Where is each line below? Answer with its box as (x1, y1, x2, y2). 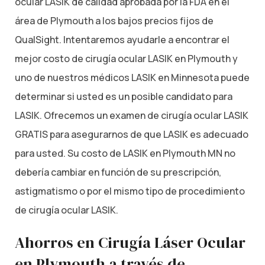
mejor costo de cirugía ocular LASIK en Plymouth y (15, 51, 238, 65)
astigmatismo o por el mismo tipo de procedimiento (15, 184, 245, 198)
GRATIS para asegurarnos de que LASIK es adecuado (15, 127, 248, 141)
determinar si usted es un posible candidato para (15, 89, 232, 103)
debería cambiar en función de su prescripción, (15, 165, 221, 179)
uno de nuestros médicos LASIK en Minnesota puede (15, 70, 250, 84)
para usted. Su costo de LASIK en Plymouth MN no (15, 146, 235, 160)
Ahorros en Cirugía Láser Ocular (15, 232, 245, 254)
